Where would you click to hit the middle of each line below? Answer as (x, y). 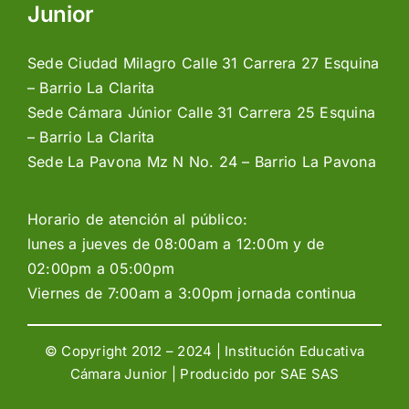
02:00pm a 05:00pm (101, 268)
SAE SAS (309, 373)
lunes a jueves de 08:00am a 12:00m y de (176, 243)
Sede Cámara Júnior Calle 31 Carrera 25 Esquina (201, 112)
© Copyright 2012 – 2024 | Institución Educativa (204, 351)
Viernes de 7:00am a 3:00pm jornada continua (192, 293)
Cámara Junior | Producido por (175, 373)
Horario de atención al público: (137, 219)
